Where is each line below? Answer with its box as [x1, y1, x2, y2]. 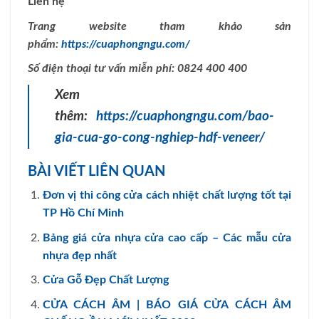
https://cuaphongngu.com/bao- [96, 109, 274, 123]
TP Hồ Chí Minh [42, 206, 124, 219]
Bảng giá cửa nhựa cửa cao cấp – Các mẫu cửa [42, 231, 291, 244]
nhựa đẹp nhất [42, 249, 117, 261]
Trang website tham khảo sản [28, 20, 291, 32]
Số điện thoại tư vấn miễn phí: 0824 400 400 [28, 63, 247, 75]
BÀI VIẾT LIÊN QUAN [28, 164, 165, 179]
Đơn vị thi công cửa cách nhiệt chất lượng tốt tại [42, 189, 291, 201]
